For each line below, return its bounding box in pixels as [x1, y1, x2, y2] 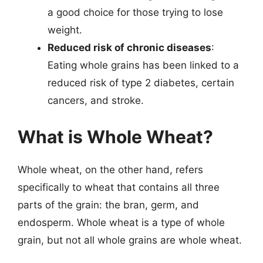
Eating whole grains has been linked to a [48, 59, 239, 71]
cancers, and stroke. [48, 95, 144, 106]
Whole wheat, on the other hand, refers [18, 163, 203, 176]
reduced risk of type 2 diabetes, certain [48, 77, 234, 89]
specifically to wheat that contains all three [18, 181, 220, 193]
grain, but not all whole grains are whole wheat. [18, 234, 242, 246]
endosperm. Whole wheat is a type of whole [18, 216, 225, 228]
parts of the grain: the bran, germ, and [18, 198, 199, 211]
